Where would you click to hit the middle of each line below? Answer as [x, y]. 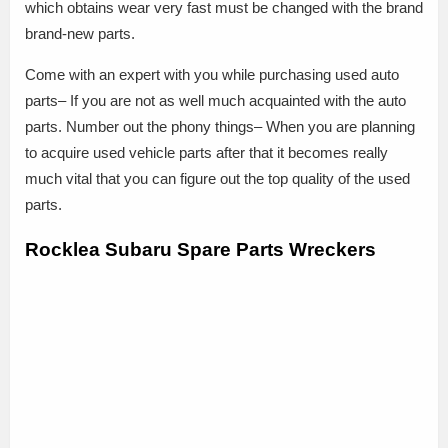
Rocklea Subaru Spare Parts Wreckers [200, 249]
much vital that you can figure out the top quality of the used [217, 179]
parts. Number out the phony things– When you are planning [220, 127]
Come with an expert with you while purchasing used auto [212, 75]
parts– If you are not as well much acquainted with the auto [215, 101]
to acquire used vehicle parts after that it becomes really [206, 153]
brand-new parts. [80, 34]
